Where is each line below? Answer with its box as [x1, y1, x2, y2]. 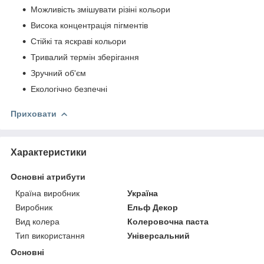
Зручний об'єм [31, 68, 86, 78]
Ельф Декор [127, 202, 179, 212]
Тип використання [15, 230, 85, 240]
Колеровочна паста [127, 216, 209, 226]
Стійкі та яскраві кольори [31, 36, 126, 46]
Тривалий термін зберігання [31, 52, 139, 62]
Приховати [11, 108, 57, 118]
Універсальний [127, 230, 190, 240]
